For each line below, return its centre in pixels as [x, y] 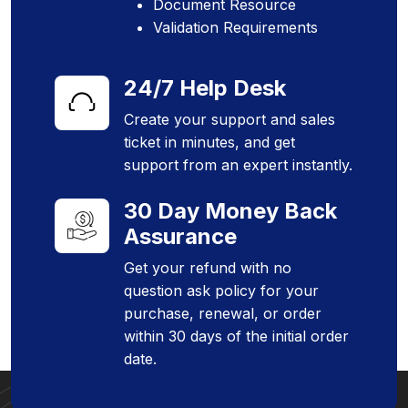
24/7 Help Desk [205, 88]
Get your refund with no [208, 268]
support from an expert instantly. [238, 165]
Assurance [180, 237]
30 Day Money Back [230, 211]
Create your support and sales [229, 120]
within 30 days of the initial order [236, 337]
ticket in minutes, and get [209, 143]
